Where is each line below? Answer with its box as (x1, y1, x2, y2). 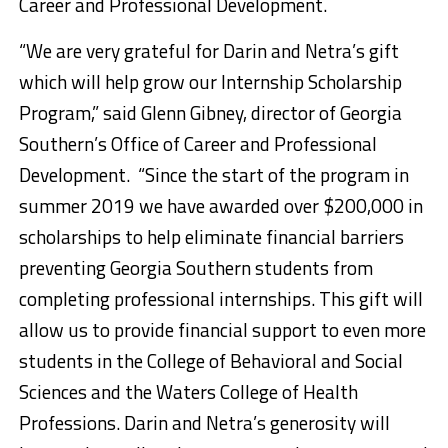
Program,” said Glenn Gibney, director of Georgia (18, 98, 402, 128)
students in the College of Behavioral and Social (18, 346, 403, 376)
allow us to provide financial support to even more (18, 315, 426, 345)
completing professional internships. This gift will (18, 284, 423, 314)
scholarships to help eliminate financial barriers (18, 222, 404, 252)
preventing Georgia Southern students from (18, 253, 373, 283)
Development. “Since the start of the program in (18, 160, 409, 190)
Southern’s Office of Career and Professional (18, 129, 377, 159)
